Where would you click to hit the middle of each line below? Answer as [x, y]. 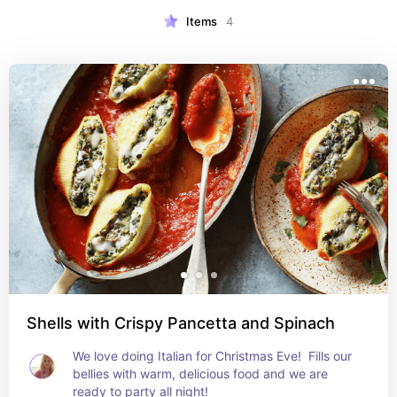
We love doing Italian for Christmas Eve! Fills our [212, 356]
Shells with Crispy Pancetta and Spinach [181, 323]
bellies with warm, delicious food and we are [200, 374]
